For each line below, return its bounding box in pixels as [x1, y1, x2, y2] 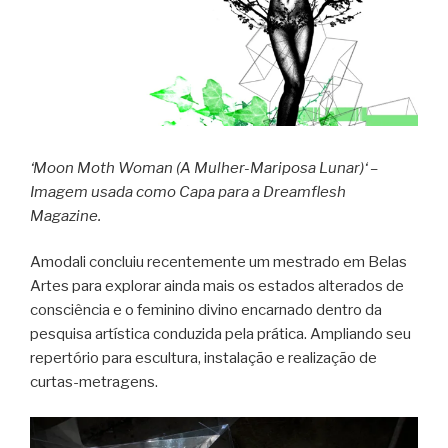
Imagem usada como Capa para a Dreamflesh [30, 182, 346, 201]
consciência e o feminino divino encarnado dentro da [30, 301, 382, 320]
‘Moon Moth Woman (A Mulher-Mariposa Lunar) [30, 158, 364, 177]
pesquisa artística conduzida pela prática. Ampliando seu [30, 325, 411, 344]
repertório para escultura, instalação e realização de [30, 349, 377, 368]
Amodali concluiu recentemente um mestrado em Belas [30, 253, 407, 272]
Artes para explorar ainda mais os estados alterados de [30, 277, 404, 296]
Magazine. [30, 206, 101, 225]
